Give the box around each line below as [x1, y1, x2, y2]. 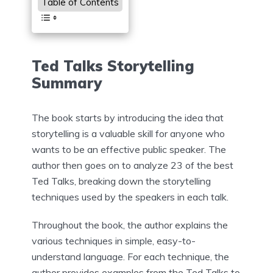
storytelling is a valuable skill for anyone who [32, 127, 225, 140]
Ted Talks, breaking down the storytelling [32, 175, 211, 188]
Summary [32, 74, 102, 93]
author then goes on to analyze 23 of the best [32, 159, 233, 172]
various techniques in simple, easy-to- [32, 235, 196, 247]
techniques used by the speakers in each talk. [32, 191, 229, 204]
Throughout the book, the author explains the [32, 219, 228, 232]
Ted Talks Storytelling [32, 57, 194, 76]
